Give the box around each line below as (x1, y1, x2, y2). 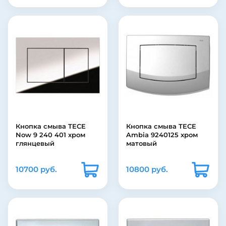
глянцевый (16, 139, 54, 148)
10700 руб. (16, 164, 57, 175)
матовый (126, 139, 157, 148)
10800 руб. (126, 164, 168, 175)
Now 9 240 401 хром (16, 131, 85, 139)
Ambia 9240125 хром (126, 131, 198, 139)
